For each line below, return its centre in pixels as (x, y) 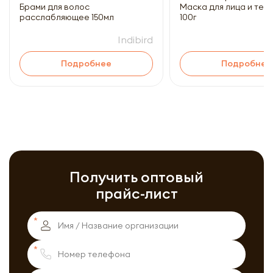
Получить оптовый (136, 177)
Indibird (135, 40)
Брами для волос (55, 7)
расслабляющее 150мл (67, 17)
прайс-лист (136, 193)
